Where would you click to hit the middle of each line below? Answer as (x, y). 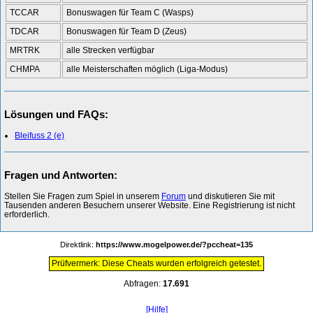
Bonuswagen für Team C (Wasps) (130, 12)
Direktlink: (78, 244)
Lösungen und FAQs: (56, 114)
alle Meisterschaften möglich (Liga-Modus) (147, 69)
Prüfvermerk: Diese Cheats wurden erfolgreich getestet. (156, 263)
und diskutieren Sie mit (230, 196)
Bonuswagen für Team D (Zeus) (126, 31)
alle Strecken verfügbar (110, 50)
